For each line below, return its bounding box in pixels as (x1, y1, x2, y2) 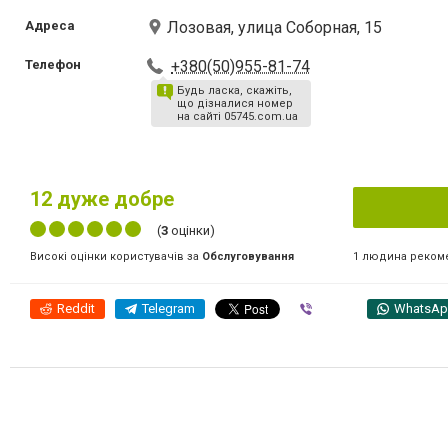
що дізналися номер (177, 97, 294, 110)
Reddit (57, 301, 95, 316)
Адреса (25, 18, 75, 33)
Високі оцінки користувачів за (30, 250, 202, 263)
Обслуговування (202, 250, 294, 263)
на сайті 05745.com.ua (177, 110, 299, 123)
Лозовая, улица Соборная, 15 (167, 18, 383, 37)
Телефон (25, 57, 81, 72)
